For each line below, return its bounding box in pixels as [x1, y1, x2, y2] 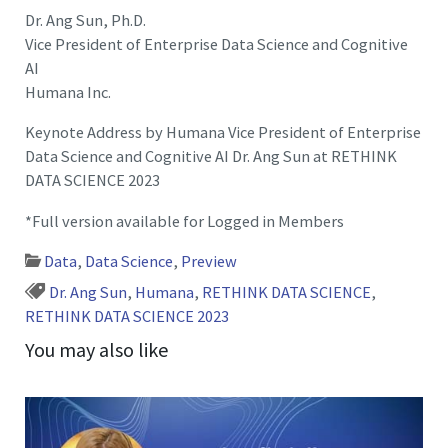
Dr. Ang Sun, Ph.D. [25, 10, 147, 31]
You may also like [25, 337, 169, 363]
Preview [181, 251, 238, 272]
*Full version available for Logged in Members [25, 210, 345, 231]
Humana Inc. [25, 82, 112, 103]
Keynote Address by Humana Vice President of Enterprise [25, 122, 422, 143]
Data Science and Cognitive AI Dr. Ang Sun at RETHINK [25, 146, 398, 167]
